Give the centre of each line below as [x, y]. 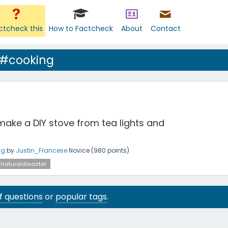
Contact [165, 28]
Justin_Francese [41, 150]
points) [118, 150]
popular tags [81, 197]
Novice [79, 150]
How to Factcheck [81, 28]
